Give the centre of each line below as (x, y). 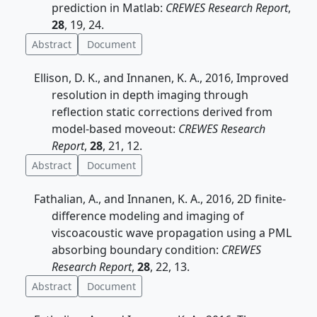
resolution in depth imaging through (150, 95)
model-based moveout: (115, 129)
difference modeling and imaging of (148, 216)
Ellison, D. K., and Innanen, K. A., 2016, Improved (161, 78)
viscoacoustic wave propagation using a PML (172, 233)
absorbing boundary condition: (137, 250)
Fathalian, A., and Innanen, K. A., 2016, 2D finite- (160, 199)
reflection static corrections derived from (162, 112)
